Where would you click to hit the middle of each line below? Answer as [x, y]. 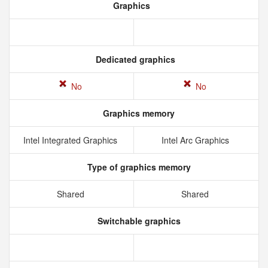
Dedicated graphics [134, 59]
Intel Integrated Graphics [71, 140]
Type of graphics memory [138, 167]
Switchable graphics [138, 221]
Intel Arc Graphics [196, 140]
